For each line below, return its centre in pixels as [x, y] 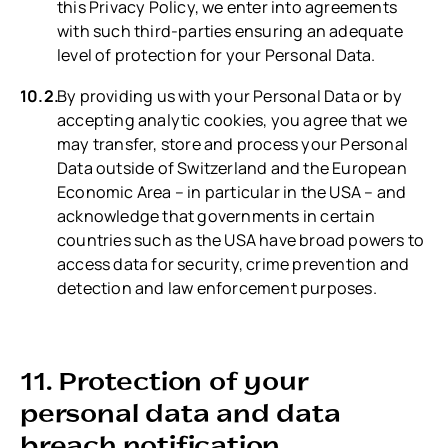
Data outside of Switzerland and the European [232, 167]
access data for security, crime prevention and [233, 263]
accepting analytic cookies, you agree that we [232, 119]
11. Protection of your [164, 380]
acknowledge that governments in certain [216, 215]
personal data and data [180, 412]
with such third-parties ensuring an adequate [230, 31]
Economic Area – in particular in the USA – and [232, 191]
